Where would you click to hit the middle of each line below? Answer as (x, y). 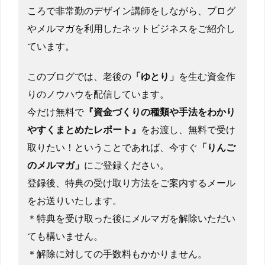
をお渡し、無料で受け (188, 129)
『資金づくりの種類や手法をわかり (159, 112)
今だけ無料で (55, 112)
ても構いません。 (65, 236)
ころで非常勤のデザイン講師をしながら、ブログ (131, 11)
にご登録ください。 (126, 165)
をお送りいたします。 (74, 200)
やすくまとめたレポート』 (84, 129)
